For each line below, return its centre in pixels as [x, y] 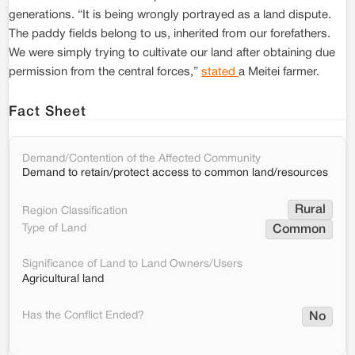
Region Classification [75, 211]
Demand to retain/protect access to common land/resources [175, 173]
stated [220, 72]
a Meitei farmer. [279, 72]
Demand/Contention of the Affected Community [141, 159]
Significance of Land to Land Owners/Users [132, 264]
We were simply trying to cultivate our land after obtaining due [172, 53]
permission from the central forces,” [105, 72]
